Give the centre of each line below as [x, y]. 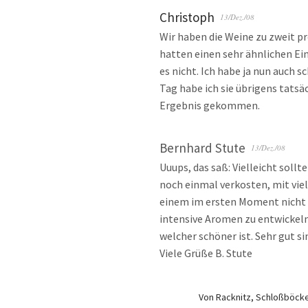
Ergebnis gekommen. [210, 106]
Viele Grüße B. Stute [206, 253]
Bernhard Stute [202, 148]
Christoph [187, 18]
